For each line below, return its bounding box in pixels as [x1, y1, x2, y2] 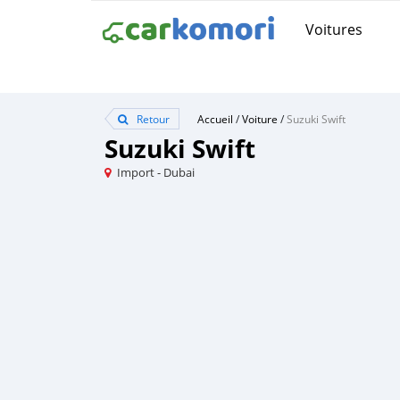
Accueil [197, 112, 233, 126]
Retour [134, 112, 170, 126]
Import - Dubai [117, 164, 195, 180]
